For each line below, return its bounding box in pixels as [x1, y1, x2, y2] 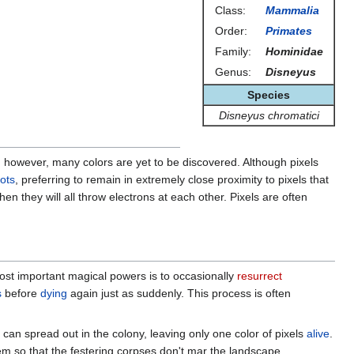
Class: [214, 3, 246, 17]
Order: [214, 24, 247, 37]
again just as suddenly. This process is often [67, 286, 291, 299]
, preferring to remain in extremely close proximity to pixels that [15, 172, 329, 186]
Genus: [214, 65, 251, 78]
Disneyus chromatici [218, 108, 319, 122]
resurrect [237, 269, 282, 282]
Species [247, 88, 290, 101]
